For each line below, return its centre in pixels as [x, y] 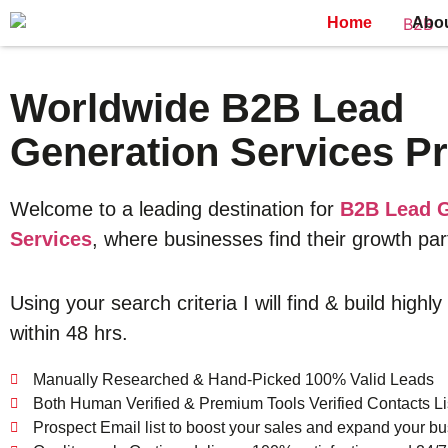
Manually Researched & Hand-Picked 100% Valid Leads [233, 380]
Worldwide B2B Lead [207, 108]
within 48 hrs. [69, 333]
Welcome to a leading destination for [175, 209]
